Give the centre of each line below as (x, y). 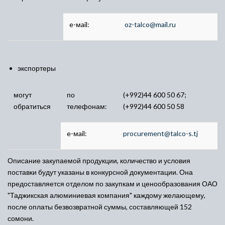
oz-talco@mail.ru (150, 24)
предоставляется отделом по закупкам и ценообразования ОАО (113, 184)
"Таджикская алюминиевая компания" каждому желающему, (106, 195)
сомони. (21, 218)
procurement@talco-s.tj (160, 133)
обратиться (32, 106)
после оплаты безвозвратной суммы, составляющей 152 (100, 207)
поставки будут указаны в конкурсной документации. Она (100, 172)
